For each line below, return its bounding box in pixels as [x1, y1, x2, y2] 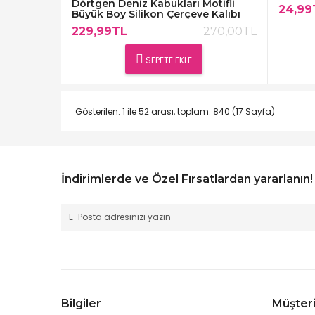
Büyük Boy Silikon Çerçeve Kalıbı [72, 7, 240, 20]
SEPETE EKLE [143, 53, 193, 66]
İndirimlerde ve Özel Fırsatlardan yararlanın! [61, 172, 313, 186]
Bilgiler [61, 296, 101, 310]
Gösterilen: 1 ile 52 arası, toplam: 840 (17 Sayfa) [75, 105, 275, 117]
